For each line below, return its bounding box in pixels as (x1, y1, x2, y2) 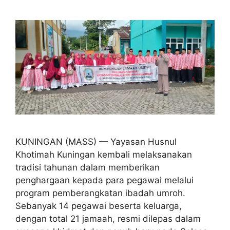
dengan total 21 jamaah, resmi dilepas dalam (15, 213, 201, 224)
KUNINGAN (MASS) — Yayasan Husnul (15, 136, 177, 147)
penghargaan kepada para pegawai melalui (15, 175, 194, 185)
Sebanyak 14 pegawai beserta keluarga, (15, 200, 182, 211)
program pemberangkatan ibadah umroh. (15, 187, 185, 198)
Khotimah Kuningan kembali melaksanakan (15, 149, 192, 160)
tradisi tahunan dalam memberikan (15, 162, 160, 172)
